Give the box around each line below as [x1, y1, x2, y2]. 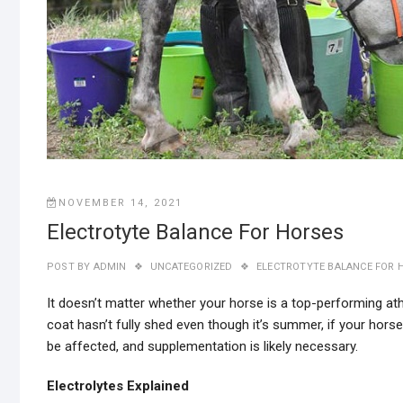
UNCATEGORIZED [150, 261, 233, 273]
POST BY [47, 261, 91, 273]
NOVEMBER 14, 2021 [58, 197, 183, 209]
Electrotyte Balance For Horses [47, 219, 344, 245]
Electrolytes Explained [47, 378, 193, 394]
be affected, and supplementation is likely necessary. [47, 338, 358, 354]
